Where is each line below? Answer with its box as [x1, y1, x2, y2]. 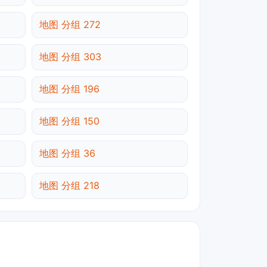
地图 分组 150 [39, 115, 100, 128]
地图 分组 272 [39, 18, 101, 31]
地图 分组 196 [39, 83, 100, 95]
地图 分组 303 [39, 51, 101, 63]
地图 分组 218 [39, 179, 100, 192]
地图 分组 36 [39, 147, 95, 160]
